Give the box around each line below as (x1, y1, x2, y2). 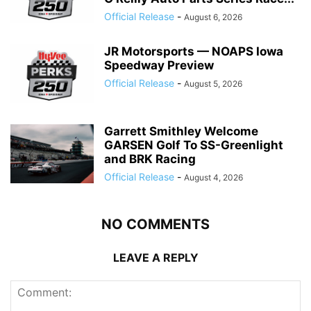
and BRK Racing (104, 152, 196, 166)
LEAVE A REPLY (112, 251, 199, 264)
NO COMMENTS (101, 216, 210, 233)
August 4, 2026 (184, 172, 243, 183)
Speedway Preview (104, 58, 214, 72)
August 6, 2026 (184, 12, 242, 22)
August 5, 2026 (184, 78, 242, 89)
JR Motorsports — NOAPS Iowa (104, 44, 283, 58)
